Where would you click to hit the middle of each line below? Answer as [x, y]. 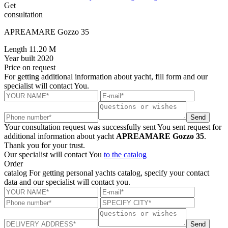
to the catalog [125, 154]
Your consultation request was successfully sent [81, 127]
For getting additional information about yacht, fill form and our [106, 76]
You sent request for [189, 127]
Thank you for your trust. [45, 145]
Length [16, 49]
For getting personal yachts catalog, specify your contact [119, 173]
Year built [20, 58]
